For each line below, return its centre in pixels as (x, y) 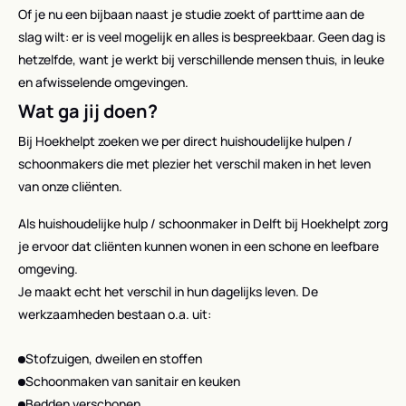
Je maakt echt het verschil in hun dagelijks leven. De (168, 291)
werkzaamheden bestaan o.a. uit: (115, 314)
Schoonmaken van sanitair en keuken (133, 381)
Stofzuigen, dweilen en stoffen (114, 358)
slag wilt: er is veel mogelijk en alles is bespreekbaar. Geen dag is (202, 36)
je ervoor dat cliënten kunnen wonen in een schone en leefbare (198, 246)
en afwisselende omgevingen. (103, 82)
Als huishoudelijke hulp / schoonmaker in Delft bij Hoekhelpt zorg (203, 223)
